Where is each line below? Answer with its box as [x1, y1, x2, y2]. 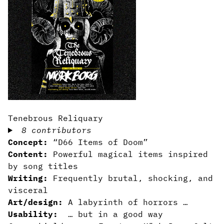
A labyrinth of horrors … [68, 197, 188, 207]
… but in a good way [58, 209, 163, 219]
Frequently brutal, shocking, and [53, 173, 213, 183]
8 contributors [21, 125, 91, 135]
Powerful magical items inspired [53, 149, 208, 159]
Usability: [8, 209, 58, 219]
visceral [8, 185, 48, 195]
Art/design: [8, 197, 68, 207]
